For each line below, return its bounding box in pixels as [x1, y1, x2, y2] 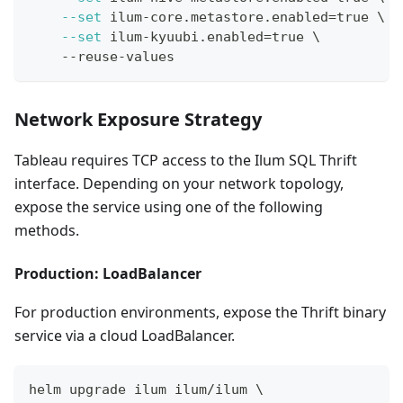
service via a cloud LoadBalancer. [14, 325, 235, 345]
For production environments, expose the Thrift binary [14, 301, 386, 322]
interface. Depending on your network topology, [14, 173, 344, 193]
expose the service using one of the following [14, 196, 323, 217]
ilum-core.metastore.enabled [102, 8, 328, 25]
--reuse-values [29, 48, 175, 65]
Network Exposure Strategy [14, 106, 262, 131]
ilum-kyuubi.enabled [102, 28, 264, 45]
